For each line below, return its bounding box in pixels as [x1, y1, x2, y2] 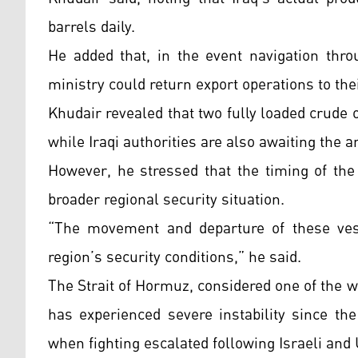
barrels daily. [48, 12, 135, 43]
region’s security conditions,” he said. [48, 242, 301, 273]
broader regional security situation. [48, 185, 284, 216]
